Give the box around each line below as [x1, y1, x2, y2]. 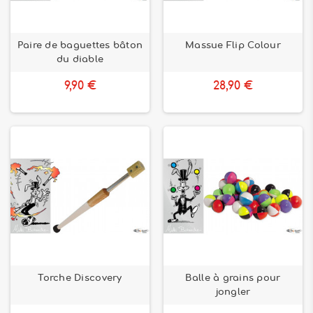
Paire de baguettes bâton [17, 41, 143, 50]
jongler [215, 287, 251, 297]
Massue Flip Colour [185, 41, 281, 50]
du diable [56, 54, 104, 64]
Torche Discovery [38, 273, 122, 283]
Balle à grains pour [185, 273, 281, 283]
